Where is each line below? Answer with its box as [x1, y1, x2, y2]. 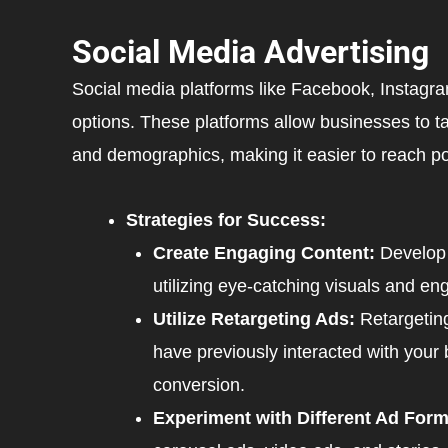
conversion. [153, 374, 245, 395]
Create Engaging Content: [153, 242, 375, 263]
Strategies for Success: [126, 209, 326, 230]
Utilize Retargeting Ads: [153, 308, 355, 329]
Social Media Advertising [72, 33, 429, 72]
